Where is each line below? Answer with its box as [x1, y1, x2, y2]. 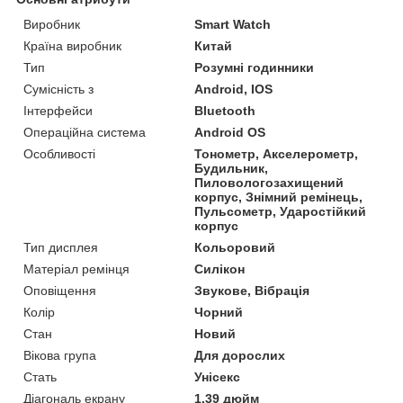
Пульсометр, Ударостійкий [194, 203, 367, 219]
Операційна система [23, 124, 146, 139]
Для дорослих [194, 347, 286, 363]
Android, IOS [194, 81, 273, 96]
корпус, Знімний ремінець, [194, 189, 363, 204]
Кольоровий [194, 239, 276, 255]
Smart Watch [194, 16, 272, 31]
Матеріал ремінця [23, 261, 130, 276]
